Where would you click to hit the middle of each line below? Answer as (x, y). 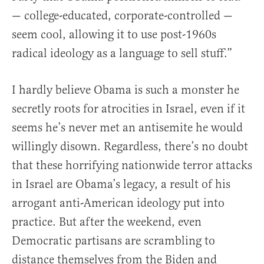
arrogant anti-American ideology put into (118, 203)
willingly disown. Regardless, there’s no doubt (130, 146)
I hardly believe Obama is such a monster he (126, 90)
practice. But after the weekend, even (107, 222)
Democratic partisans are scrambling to (113, 241)
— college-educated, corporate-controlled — (122, 16)
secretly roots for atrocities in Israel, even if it (128, 109)
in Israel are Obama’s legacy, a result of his (121, 184)
